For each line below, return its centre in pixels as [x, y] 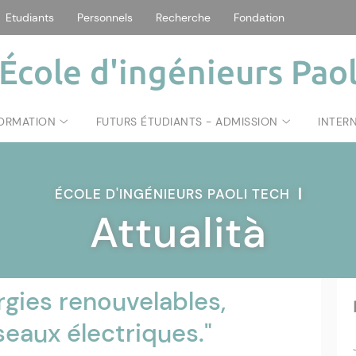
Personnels [105, 17]
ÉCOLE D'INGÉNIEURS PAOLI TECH [176, 194]
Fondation [259, 17]
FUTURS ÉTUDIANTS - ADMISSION [187, 122]
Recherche [183, 17]
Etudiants [30, 17]
